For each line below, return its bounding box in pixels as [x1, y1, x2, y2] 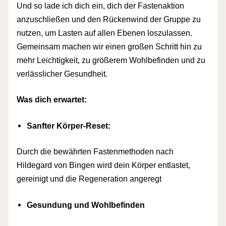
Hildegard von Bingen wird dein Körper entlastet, [17, 160, 191, 170]
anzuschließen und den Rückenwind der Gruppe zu [17, 14, 201, 24]
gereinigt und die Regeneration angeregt [17, 174, 162, 184]
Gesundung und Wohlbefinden [27, 200, 145, 209]
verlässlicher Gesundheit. [17, 69, 108, 78]
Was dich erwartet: [17, 95, 87, 104]
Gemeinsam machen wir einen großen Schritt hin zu [17, 41, 202, 51]
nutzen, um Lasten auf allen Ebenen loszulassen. [17, 28, 193, 37]
